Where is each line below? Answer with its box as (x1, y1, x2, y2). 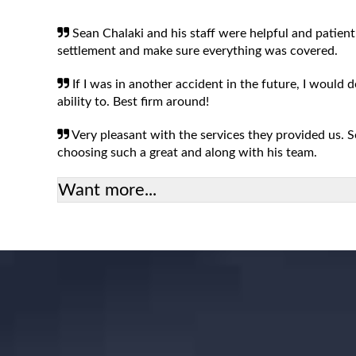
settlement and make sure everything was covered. (57, 44, 338, 57)
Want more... (58, 181, 157, 199)
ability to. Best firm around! (57, 95, 209, 108)
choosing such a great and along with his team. (57, 146, 317, 159)
